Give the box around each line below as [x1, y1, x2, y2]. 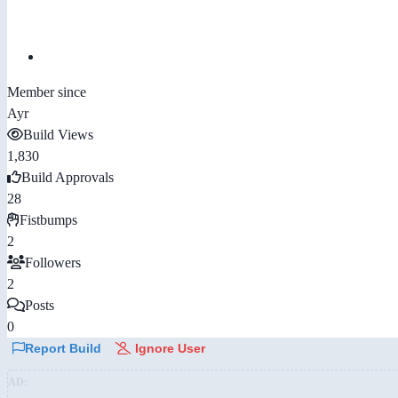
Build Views [23, 126, 93, 142]
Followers [25, 254, 81, 270]
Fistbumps [20, 211, 77, 227]
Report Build [25, 340, 101, 355]
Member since [7, 84, 86, 99]
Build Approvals [21, 169, 114, 185]
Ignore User [131, 340, 205, 355]
